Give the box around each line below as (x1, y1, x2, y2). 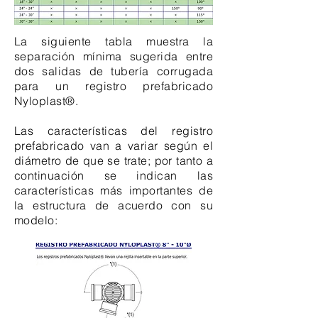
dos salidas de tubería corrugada (14, 64, 213, 78)
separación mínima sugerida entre (14, 49, 213, 63)
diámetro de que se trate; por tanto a (14, 153, 213, 168)
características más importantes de (14, 183, 213, 197)
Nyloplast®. (14, 94, 79, 108)
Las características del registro (14, 124, 213, 138)
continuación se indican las (14, 168, 213, 182)
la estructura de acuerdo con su (14, 198, 213, 212)
